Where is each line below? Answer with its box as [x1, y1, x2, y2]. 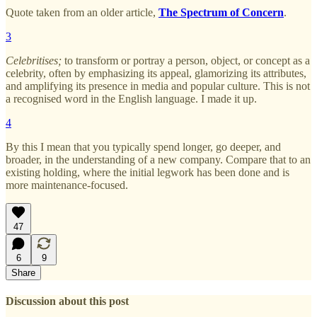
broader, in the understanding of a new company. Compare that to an [6, 153, 311, 166]
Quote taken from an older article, [6, 6, 158, 18]
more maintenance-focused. [6, 178, 128, 191]
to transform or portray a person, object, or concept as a [64, 54, 310, 67]
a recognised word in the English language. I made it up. [6, 92, 257, 105]
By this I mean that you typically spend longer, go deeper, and [6, 140, 281, 153]
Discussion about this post [6, 295, 129, 308]
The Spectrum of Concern [158, 6, 284, 18]
